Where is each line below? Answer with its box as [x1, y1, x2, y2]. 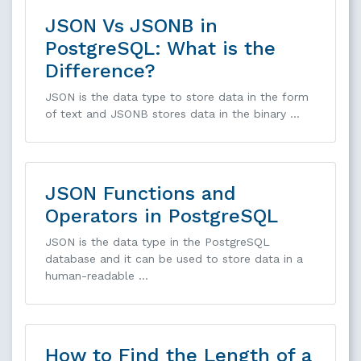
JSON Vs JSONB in [45, 14, 218, 37]
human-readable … [45, 268, 148, 282]
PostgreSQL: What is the [45, 36, 276, 60]
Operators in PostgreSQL [45, 204, 278, 227]
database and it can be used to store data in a [45, 251, 303, 265]
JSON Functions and [45, 181, 236, 205]
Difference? [45, 59, 156, 82]
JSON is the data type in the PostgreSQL [45, 234, 270, 248]
